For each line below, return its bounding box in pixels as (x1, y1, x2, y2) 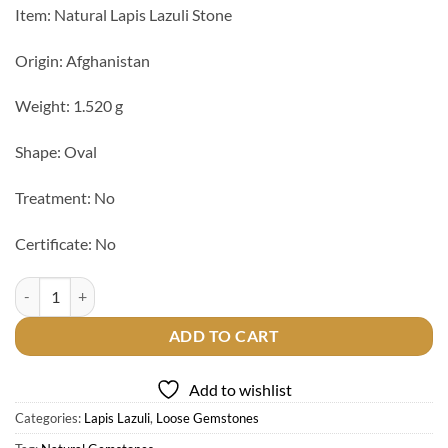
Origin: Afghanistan (15, 50, 150, 70)
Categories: (15, 409, 84, 426)
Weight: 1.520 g (15, 96, 123, 116)
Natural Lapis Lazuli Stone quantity (14, 278, 231, 296)
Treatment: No (15, 188, 115, 208)
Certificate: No (15, 233, 116, 253)
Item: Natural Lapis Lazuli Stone (15, 4, 232, 24)
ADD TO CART (168, 326, 280, 345)
